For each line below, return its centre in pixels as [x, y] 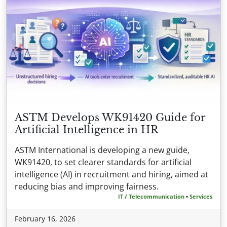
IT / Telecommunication [151, 196]
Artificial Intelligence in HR [87, 129]
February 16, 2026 [45, 218]
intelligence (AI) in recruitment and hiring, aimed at [111, 174]
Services [201, 196]
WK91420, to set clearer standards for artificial [103, 162]
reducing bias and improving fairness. [87, 186]
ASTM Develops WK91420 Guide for [110, 117]
